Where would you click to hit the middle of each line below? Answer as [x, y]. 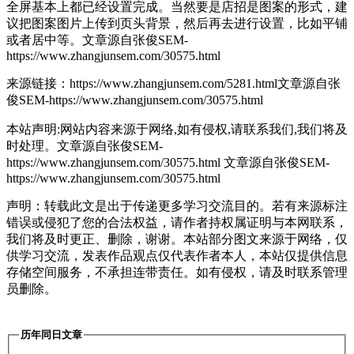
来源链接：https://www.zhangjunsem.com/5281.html [142, 84]
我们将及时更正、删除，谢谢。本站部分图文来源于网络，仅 [177, 239]
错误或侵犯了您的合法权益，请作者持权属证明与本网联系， [177, 223]
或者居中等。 [44, 40]
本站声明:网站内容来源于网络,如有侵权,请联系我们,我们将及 [177, 130]
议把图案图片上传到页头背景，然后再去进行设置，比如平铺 [177, 24]
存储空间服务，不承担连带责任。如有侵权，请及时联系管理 [177, 273]
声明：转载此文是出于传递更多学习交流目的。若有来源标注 [177, 206]
